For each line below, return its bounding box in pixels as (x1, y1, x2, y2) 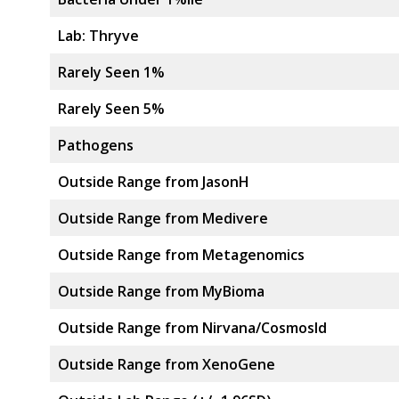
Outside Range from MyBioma (58, 281, 265, 301)
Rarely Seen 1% (58, 62, 165, 82)
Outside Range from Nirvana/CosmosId (58, 318, 327, 338)
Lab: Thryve (58, 26, 139, 45)
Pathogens (58, 135, 134, 155)
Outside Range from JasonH (58, 172, 249, 191)
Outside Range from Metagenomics (58, 245, 305, 265)
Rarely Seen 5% (58, 99, 165, 118)
